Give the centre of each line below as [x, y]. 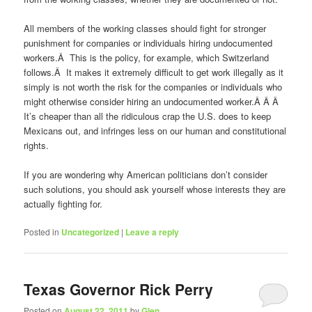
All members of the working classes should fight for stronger [145, 28]
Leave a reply [153, 232]
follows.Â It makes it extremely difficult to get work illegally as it [154, 72]
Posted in [42, 231]
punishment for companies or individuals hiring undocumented [148, 42]
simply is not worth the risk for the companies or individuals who [153, 86]
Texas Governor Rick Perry [119, 289]
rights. [37, 145]
